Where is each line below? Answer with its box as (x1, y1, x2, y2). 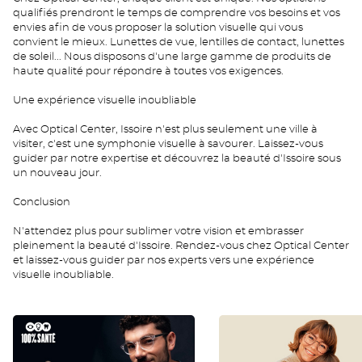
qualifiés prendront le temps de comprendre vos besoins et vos (13, 8, 340, 19)
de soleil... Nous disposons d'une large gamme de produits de (13, 52, 331, 62)
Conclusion (13, 197, 70, 208)
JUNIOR (218, 317, 270, 330)
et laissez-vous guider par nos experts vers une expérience (13, 255, 314, 266)
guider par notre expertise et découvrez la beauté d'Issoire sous (13, 154, 341, 164)
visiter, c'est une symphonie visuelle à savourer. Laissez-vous (13, 139, 323, 149)
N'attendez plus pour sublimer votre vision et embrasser (13, 226, 304, 237)
